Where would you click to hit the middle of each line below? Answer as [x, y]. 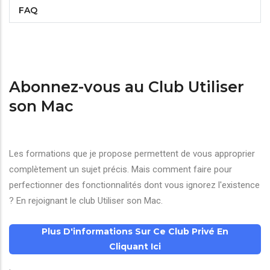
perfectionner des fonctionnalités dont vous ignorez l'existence [134, 185]
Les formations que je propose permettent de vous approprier [132, 154]
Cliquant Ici [135, 246]
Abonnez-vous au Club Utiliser [127, 87]
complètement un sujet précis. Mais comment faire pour [121, 169]
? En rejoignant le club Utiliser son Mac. [86, 201]
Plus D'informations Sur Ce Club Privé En [135, 231]
